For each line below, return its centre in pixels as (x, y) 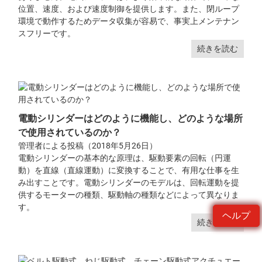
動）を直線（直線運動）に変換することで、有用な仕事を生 (129, 170)
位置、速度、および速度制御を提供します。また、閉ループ (129, 8)
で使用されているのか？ (70, 132)
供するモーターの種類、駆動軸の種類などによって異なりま (129, 194)
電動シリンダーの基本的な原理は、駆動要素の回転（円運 (125, 158)
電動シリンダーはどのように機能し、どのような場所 (131, 118)
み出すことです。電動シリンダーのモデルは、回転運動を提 (129, 182)
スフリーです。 (47, 33)
